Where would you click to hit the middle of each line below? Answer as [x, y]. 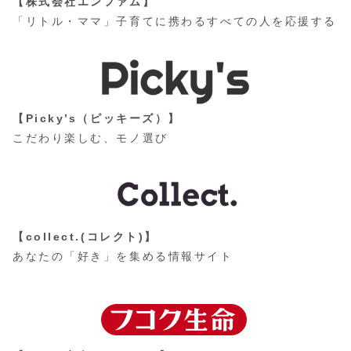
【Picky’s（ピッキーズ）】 [97, 119]
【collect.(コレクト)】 [85, 237]
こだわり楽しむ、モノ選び [90, 138]
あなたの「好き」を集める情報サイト [123, 257]
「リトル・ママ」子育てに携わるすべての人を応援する [175, 22]
